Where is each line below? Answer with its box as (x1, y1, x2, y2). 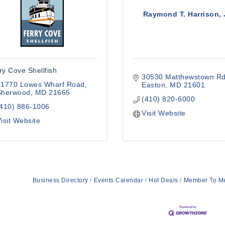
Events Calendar (93, 177, 143, 184)
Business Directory (32, 177, 88, 184)
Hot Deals (149, 177, 178, 184)
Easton (142, 81, 166, 89)
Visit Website (142, 109, 186, 117)
